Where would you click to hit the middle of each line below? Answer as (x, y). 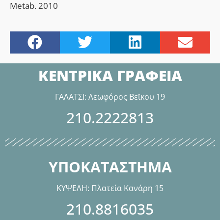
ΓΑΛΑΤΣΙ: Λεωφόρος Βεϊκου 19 (110, 96)
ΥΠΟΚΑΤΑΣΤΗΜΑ (110, 166)
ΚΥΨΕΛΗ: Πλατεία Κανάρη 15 (110, 188)
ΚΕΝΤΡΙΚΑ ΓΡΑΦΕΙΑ (110, 75)
